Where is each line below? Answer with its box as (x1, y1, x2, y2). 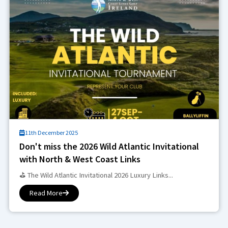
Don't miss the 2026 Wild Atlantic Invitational (19, 140, 199, 152)
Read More (29, 188, 63, 197)
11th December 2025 (24, 128, 78, 136)
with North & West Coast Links (19, 153, 140, 165)
